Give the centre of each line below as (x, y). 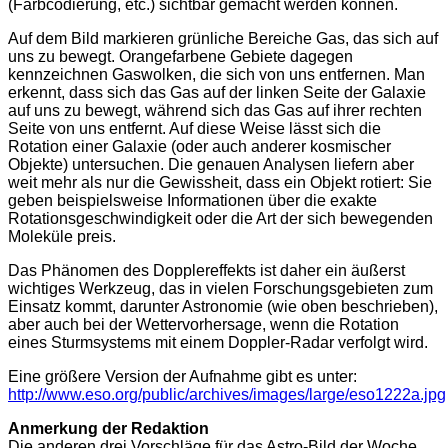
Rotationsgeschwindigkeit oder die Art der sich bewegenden (220, 219)
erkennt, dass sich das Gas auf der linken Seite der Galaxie (217, 93)
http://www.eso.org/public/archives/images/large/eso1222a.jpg (227, 395)
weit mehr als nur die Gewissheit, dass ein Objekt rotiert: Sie (220, 183)
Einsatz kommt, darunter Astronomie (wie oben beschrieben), (223, 307)
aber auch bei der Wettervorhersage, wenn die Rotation (203, 325)
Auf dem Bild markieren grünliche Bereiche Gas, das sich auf (223, 39)
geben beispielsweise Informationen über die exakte (192, 201)
